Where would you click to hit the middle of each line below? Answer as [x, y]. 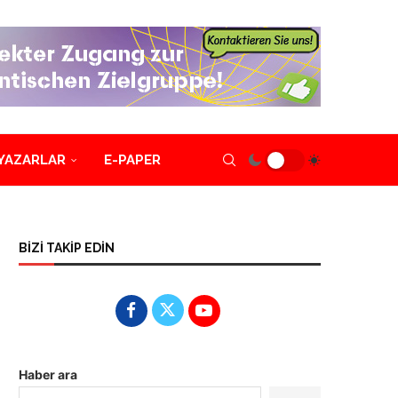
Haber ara [48, 374]
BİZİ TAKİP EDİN [67, 248]
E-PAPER [132, 160]
